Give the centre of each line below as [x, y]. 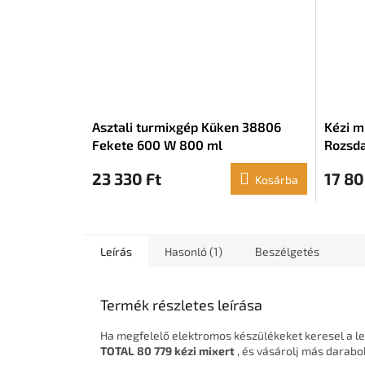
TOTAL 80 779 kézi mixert [167, 351]
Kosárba [276, 180]
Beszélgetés [287, 252]
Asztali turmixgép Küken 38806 [187, 127]
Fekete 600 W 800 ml [157, 145]
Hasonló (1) [193, 252]
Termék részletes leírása [181, 305]
